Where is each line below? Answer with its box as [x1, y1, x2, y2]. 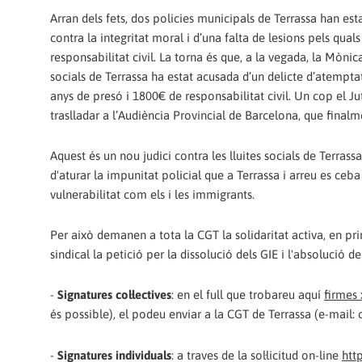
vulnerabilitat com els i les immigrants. [50, 187, 255, 201]
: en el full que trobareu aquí [171, 288, 324, 302]
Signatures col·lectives [57, 288, 171, 302]
